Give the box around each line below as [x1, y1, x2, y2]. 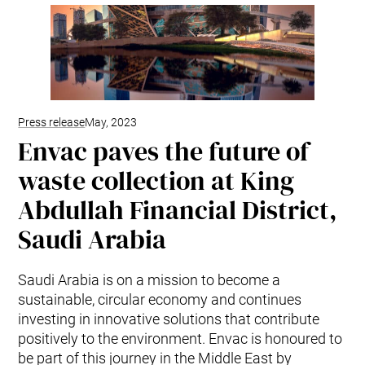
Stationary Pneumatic [7, 35, 117, 49]
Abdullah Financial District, [18, 192, 338, 229]
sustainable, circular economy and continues [18, 291, 302, 309]
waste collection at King [18, 163, 295, 200]
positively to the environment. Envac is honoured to [18, 330, 343, 348]
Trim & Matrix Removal [7, 54, 120, 68]
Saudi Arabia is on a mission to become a [18, 271, 281, 289]
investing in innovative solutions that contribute [18, 310, 320, 328]
